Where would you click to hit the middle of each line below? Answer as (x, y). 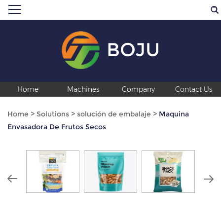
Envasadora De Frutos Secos (57, 127)
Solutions (53, 114)
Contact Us (193, 89)
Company (138, 89)
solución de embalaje (114, 114)
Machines (83, 89)
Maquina (174, 114)
